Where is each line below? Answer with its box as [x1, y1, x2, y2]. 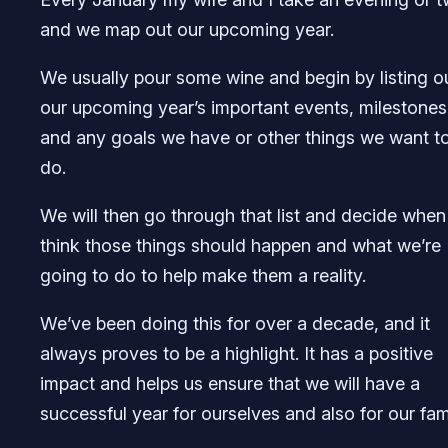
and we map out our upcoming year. [40, 19, 334, 41]
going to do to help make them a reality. [40, 265, 366, 287]
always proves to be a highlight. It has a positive [40, 343, 433, 365]
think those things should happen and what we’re [40, 235, 441, 257]
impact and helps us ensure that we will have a [40, 373, 420, 395]
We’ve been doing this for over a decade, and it [40, 313, 430, 335]
